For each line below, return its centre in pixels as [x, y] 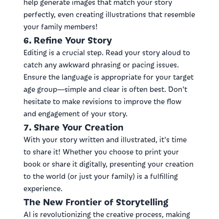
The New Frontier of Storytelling [96, 201]
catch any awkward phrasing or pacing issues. [101, 65]
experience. [43, 188]
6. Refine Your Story [68, 40]
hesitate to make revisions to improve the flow [102, 101]
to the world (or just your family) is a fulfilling [101, 176]
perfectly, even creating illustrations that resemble [109, 14]
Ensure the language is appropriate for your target [109, 77]
